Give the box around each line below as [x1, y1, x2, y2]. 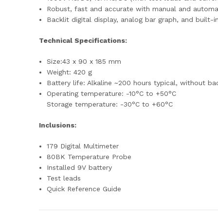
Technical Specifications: [39, 36, 127, 44]
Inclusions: [39, 121, 76, 129]
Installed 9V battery [47, 163, 112, 171]
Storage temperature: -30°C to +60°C [47, 100, 173, 108]
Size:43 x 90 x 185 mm [47, 57, 122, 65]
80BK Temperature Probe [47, 153, 132, 161]
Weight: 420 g [47, 68, 92, 76]
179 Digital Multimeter [47, 142, 119, 150]
